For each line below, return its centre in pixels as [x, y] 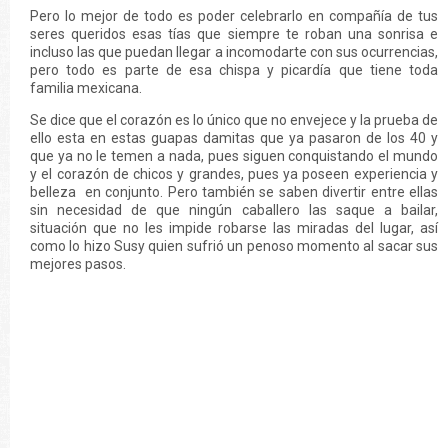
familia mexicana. [87, 88]
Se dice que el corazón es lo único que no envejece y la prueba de [234, 120]
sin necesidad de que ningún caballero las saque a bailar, [234, 210]
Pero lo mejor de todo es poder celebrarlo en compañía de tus [234, 16]
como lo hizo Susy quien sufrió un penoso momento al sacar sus [234, 246]
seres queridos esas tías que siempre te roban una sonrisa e [234, 34]
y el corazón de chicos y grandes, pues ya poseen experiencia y [234, 174]
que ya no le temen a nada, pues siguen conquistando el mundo [234, 156]
